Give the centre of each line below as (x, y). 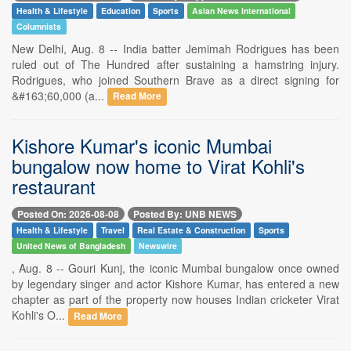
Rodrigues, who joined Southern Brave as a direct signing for (175, 80)
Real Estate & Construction (192, 230)
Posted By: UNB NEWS (185, 213)
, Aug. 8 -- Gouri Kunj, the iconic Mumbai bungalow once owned (175, 268)
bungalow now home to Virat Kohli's (158, 165)
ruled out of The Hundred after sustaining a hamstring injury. (175, 64)
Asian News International (242, 10)
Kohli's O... (40, 315)
